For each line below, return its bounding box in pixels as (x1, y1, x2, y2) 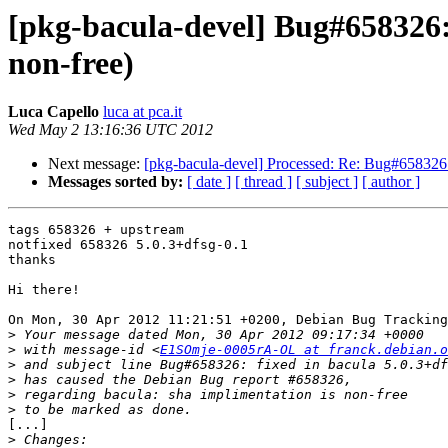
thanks (8, 252, 56, 268)
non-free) (8, 45, 134, 81)
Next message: (48, 155, 144, 173)
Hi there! (8, 282, 80, 298)
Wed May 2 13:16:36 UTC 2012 (8, 121, 213, 139)
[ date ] (187, 173, 231, 191)
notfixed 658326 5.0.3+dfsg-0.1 (8, 237, 248, 253)
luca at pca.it (103, 103, 182, 121)
